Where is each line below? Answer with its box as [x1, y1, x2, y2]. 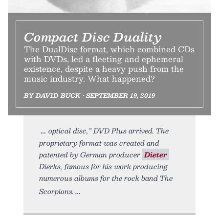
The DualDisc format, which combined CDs [24, 43, 195, 56]
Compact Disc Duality [24, 27, 162, 47]
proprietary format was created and [39, 137, 159, 149]
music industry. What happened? [24, 72, 155, 86]
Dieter [144, 149, 167, 161]
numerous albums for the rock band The [39, 172, 173, 184]
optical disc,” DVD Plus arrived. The [48, 125, 169, 137]
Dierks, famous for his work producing [39, 160, 168, 173]
